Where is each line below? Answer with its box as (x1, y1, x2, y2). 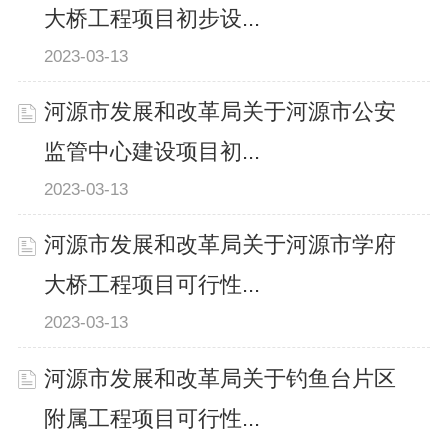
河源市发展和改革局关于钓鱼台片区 (44, 366, 397, 391)
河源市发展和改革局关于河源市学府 (44, 233, 397, 258)
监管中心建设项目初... (44, 140, 261, 165)
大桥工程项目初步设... (44, 7, 261, 32)
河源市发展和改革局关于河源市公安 (44, 100, 397, 125)
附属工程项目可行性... (44, 406, 261, 431)
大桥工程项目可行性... (44, 273, 261, 298)
